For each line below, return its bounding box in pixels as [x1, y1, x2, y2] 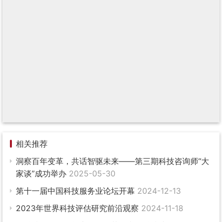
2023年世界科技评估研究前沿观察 [16, 203, 141, 214]
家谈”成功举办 [16, 168, 69, 179]
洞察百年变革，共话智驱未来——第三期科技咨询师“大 [16, 156, 209, 166]
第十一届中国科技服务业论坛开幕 [16, 186, 137, 196]
